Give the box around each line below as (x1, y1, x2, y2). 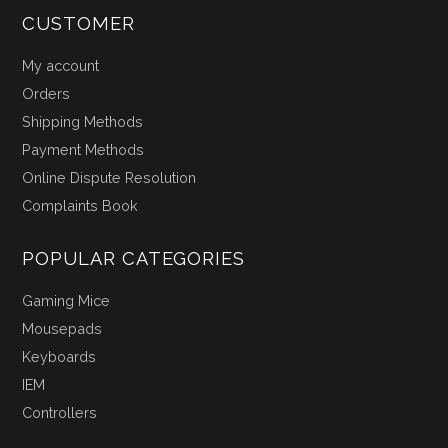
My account (22, 56, 100, 74)
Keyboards (22, 347, 97, 365)
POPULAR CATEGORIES (22, 247, 245, 269)
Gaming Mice (22, 291, 111, 309)
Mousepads (22, 319, 103, 337)
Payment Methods (22, 140, 145, 158)
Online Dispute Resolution (22, 168, 197, 186)
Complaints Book (22, 196, 139, 214)
